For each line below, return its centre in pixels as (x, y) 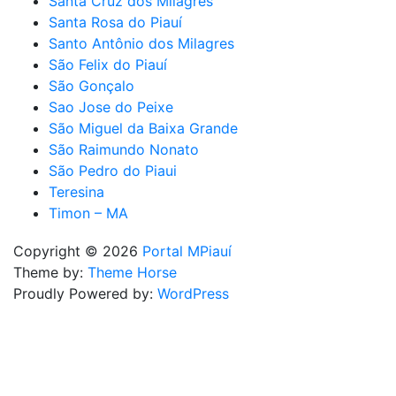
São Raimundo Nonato (124, 149)
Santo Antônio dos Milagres (141, 43)
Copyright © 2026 (78, 251)
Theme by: (50, 272)
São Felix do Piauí (108, 64)
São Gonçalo (91, 85)
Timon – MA (88, 213)
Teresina (76, 191)
